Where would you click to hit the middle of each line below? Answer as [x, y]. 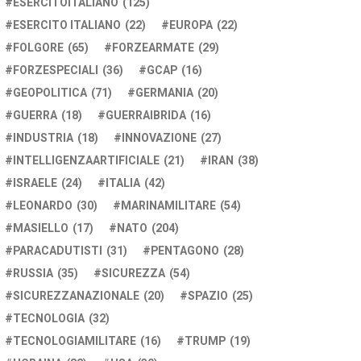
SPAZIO [208, 296]
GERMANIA [164, 93]
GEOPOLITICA [50, 93]
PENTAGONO [185, 251]
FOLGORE [38, 48]
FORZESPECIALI [56, 71]
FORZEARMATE [153, 48]
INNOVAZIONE [159, 138]
